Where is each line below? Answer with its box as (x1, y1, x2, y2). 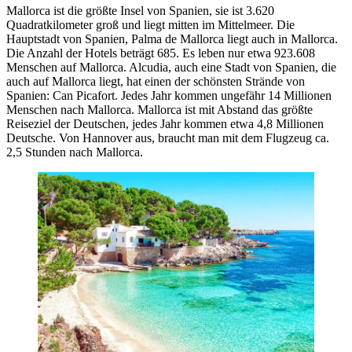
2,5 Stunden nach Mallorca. (6, 145, 143, 159)
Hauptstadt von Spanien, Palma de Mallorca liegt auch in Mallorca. (6, 31, 338, 46)
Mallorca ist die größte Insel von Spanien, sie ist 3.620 (6, 3, 274, 17)
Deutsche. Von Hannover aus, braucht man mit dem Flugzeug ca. (6, 130, 329, 145)
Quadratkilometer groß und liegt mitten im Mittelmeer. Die (6, 17, 295, 31)
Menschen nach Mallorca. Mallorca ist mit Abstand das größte (6, 102, 313, 116)
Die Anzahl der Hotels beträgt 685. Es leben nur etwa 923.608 (6, 46, 315, 60)
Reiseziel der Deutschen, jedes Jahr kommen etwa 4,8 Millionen (6, 116, 324, 130)
